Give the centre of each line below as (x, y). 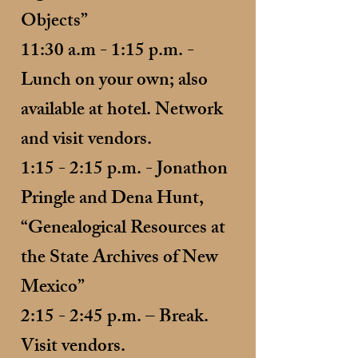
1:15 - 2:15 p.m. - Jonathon (124, 171)
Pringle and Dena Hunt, (112, 200)
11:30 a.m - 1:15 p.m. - (107, 52)
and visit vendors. (86, 141)
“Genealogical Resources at (123, 230)
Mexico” (53, 289)
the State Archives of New (119, 259)
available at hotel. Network (122, 111)
